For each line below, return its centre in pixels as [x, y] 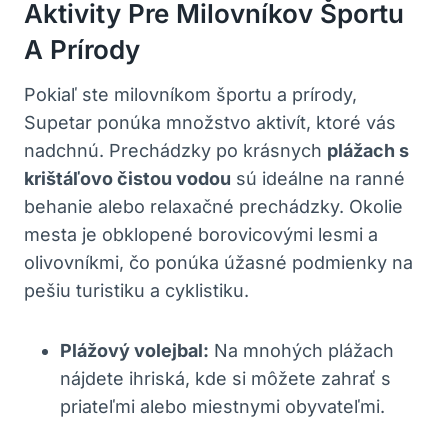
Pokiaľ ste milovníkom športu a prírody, [190, 94]
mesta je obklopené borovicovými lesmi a [201, 234]
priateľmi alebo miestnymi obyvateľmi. [222, 406]
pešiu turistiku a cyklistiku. [136, 290]
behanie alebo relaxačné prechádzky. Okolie [213, 206]
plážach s [368, 150]
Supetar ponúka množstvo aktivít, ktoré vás [210, 122]
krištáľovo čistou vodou [127, 178]
